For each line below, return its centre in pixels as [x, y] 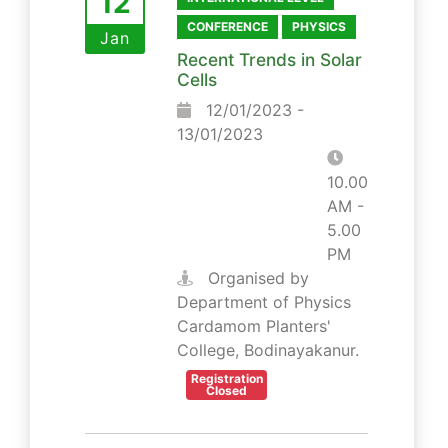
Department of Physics [264, 301]
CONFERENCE [227, 26]
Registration [226, 378]
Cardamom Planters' [254, 325]
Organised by [256, 277]
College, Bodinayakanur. [268, 349]
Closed [226, 390]
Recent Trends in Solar [269, 59]
